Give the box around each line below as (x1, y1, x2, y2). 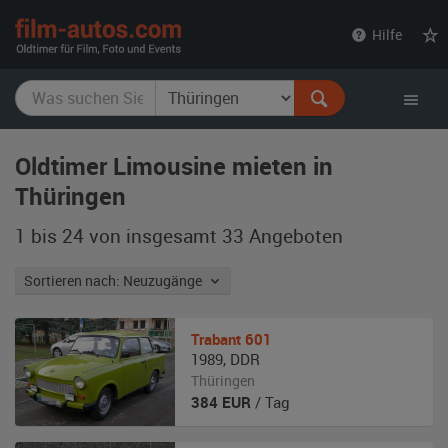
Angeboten (244, 223, 343, 248)
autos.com (181, 37, 275, 64)
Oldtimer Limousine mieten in (15, 150, 333, 182)
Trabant (191, 329, 241, 349)
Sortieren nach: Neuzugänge (123, 271, 208, 290)
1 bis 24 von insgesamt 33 (15, 223, 244, 248)
